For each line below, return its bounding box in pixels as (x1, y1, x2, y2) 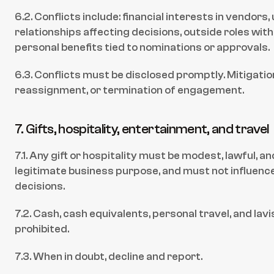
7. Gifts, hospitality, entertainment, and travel (15, 121, 269, 137)
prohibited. (15, 223, 69, 235)
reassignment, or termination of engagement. (15, 84, 244, 97)
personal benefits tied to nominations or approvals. (15, 41, 270, 54)
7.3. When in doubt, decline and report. (15, 250, 202, 263)
